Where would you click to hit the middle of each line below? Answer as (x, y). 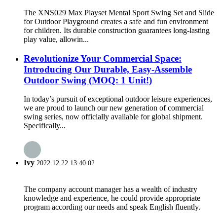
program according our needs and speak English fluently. (112, 207)
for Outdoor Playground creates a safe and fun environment (116, 21)
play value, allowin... (56, 39)
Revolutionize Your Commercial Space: (103, 58)
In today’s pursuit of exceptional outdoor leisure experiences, (118, 99)
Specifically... (45, 126)
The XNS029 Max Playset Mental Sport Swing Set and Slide (119, 12)
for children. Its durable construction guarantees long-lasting (117, 30)
